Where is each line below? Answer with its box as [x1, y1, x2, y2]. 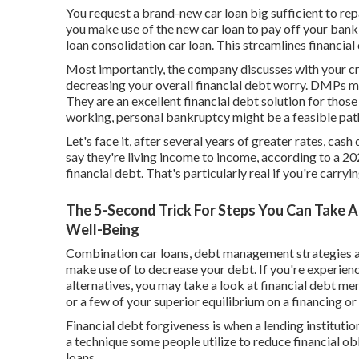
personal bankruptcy [116, 108, 230, 124]
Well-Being [66, 220, 139, 238]
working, [66, 108, 116, 124]
